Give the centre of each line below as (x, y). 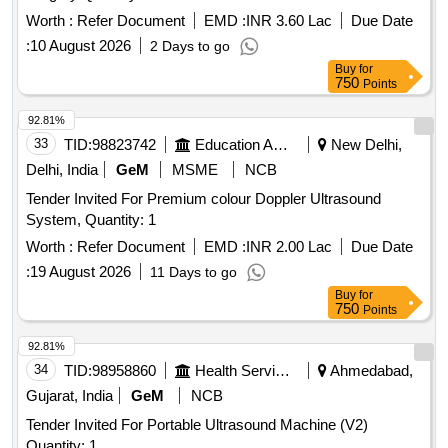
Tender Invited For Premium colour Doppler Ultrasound (203, 199)
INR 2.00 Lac (289, 247)
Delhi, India (62, 170)
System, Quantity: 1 (120, 220)
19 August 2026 (80, 272)
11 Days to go (193, 272)
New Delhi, (364, 145)
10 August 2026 (80, 46)
